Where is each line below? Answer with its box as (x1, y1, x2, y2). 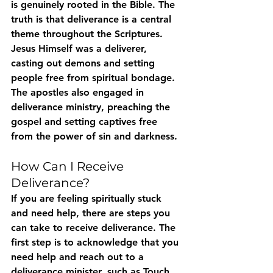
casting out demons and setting (11, 57, 158, 69)
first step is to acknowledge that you (11, 236, 182, 249)
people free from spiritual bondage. (11, 72, 178, 84)
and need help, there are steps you (11, 207, 173, 219)
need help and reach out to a (11, 251, 147, 263)
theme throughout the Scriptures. (11, 28, 166, 40)
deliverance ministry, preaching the (11, 101, 173, 113)
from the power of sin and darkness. (11, 130, 177, 143)
